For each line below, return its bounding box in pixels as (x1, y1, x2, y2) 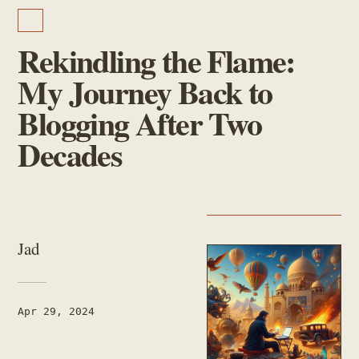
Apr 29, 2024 (18, 305, 95, 317)
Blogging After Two (18, 99, 262, 147)
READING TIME (18, 323, 30, 333)
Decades (18, 131, 123, 178)
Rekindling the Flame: (18, 37, 295, 84)
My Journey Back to (18, 68, 272, 115)
